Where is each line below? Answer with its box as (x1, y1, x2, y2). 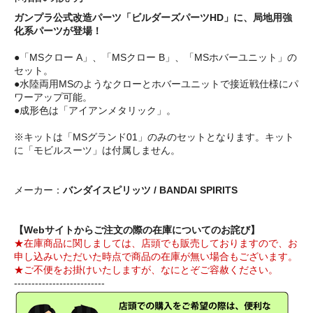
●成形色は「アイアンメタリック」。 (14, 105, 176, 117)
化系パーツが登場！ (14, 25, 102, 37)
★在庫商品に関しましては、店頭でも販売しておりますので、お (14, 238, 298, 249)
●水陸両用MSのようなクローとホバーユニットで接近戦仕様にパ (14, 78, 298, 90)
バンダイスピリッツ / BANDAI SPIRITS (63, 184, 238, 196)
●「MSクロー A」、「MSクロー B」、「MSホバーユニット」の (14, 52, 297, 64)
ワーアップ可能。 (14, 92, 92, 103)
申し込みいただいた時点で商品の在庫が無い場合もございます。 (14, 251, 298, 263)
